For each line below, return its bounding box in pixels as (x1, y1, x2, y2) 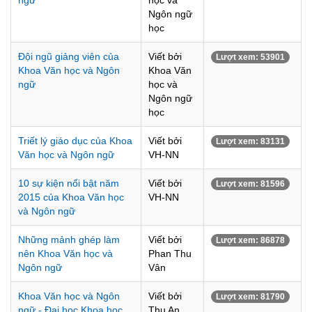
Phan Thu (148, 248, 192, 259)
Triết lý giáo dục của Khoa (18, 135, 132, 146)
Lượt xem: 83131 (216, 136, 285, 146)
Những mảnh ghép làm (18, 234, 120, 245)
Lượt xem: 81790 (216, 292, 285, 302)
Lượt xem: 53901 (216, 52, 285, 62)
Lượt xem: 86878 (216, 235, 285, 245)
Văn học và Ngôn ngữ (18, 149, 114, 160)
